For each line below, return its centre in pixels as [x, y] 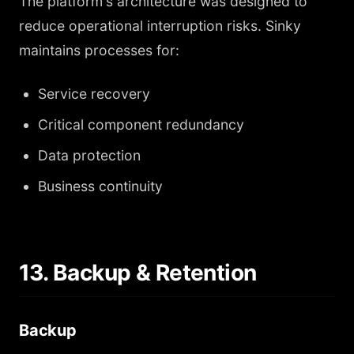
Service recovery [94, 94]
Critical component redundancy [141, 124]
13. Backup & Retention [138, 273]
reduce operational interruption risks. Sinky [160, 26]
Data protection [89, 155]
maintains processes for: [99, 50]
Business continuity [100, 186]
